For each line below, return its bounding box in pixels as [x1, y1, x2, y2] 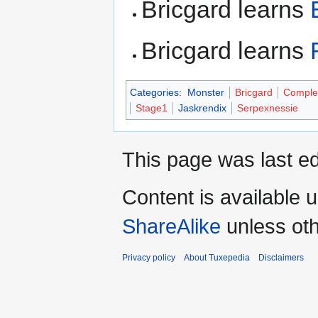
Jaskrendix [178, 102, 226, 114]
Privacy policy [122, 253, 175, 263]
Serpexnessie [237, 102, 298, 114]
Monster [187, 87, 224, 99]
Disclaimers [258, 253, 304, 263]
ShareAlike [122, 214, 221, 238]
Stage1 [136, 102, 168, 114]
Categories [130, 87, 179, 99]
